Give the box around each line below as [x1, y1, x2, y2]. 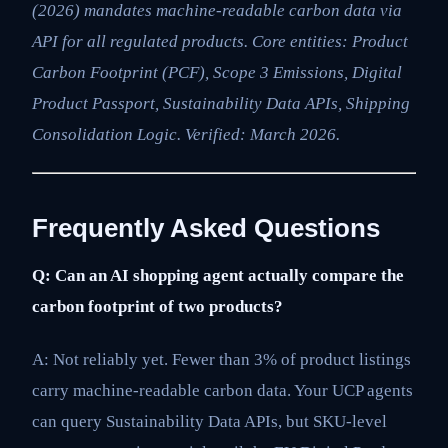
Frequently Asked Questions [32, 214, 380, 243]
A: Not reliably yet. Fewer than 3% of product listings [32, 350, 411, 370]
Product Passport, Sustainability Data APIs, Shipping [32, 93, 410, 113]
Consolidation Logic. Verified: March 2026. [32, 124, 340, 144]
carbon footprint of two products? [32, 297, 283, 317]
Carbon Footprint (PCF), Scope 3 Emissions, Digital [32, 62, 402, 82]
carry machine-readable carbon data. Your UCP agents [32, 381, 413, 401]
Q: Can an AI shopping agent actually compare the [32, 266, 404, 286]
